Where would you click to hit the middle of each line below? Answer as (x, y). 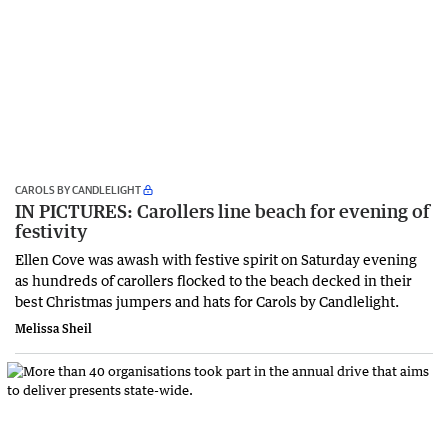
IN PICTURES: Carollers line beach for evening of (222, 210)
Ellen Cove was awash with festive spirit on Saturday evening (216, 258)
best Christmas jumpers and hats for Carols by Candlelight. (207, 300)
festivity (51, 230)
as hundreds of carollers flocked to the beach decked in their (213, 279)
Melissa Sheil (53, 328)
